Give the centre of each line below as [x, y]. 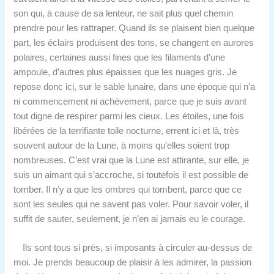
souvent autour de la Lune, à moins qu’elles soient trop [122, 145]
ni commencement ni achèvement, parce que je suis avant [130, 101]
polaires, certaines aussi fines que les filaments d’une [120, 57]
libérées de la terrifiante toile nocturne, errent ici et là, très [127, 131]
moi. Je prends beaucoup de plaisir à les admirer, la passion [133, 263]
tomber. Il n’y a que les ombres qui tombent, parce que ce [128, 189]
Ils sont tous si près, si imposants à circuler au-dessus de [133, 248]
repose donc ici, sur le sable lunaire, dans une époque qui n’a [135, 87]
